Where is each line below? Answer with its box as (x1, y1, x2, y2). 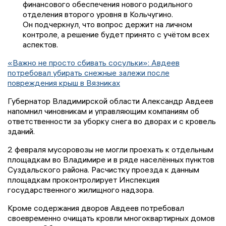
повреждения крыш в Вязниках (8, 78, 120, 88)
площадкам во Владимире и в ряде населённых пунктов (8, 154, 214, 165)
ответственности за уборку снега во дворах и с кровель (8, 116, 216, 127)
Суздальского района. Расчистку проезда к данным (8, 164, 199, 175)
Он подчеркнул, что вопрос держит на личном (23, 19, 192, 30)
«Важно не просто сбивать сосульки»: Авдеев (8, 58, 180, 68)
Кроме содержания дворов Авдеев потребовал (8, 203, 184, 213)
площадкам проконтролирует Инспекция (8, 175, 159, 185)
